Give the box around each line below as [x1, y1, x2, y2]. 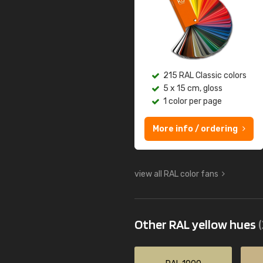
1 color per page [163, 96, 222, 106]
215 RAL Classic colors [163, 70, 247, 80]
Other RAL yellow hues [134, 217, 258, 232]
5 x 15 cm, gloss [163, 83, 222, 93]
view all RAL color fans [134, 169, 218, 179]
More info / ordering [153, 124, 238, 134]
